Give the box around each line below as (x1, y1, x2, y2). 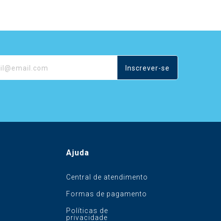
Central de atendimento (66, 173, 148, 181)
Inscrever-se (125, 64, 170, 72)
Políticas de (66, 206, 108, 215)
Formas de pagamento (66, 189, 147, 198)
